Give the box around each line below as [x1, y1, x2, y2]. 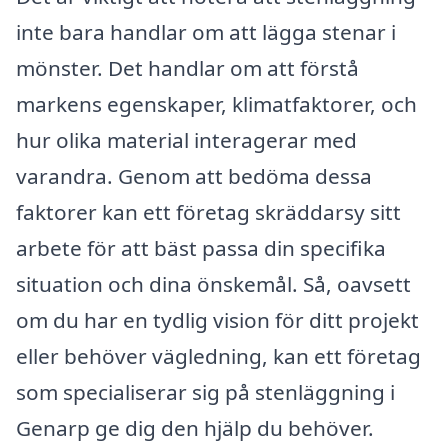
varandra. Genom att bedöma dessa [16, 162, 372, 191]
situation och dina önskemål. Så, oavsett [16, 270, 411, 299]
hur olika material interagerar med [16, 126, 357, 155]
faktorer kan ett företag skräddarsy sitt [16, 198, 401, 227]
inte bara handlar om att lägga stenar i [16, 18, 396, 47]
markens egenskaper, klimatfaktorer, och [16, 90, 417, 119]
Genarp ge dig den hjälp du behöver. [16, 414, 374, 443]
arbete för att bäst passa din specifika [16, 234, 386, 263]
